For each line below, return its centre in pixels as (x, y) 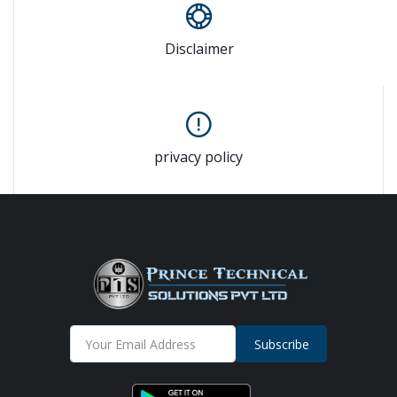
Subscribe (281, 344)
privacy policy (198, 157)
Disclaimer (199, 49)
